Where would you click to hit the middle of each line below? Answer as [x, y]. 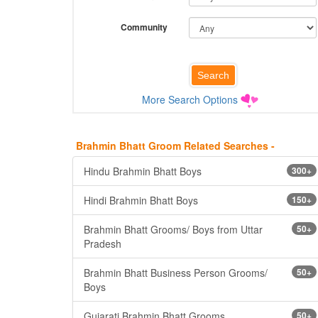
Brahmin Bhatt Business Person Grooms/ [176, 272]
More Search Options [190, 99]
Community [144, 27]
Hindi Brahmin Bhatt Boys [141, 200]
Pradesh [103, 243]
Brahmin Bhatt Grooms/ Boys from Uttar [173, 229]
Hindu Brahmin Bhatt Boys [143, 171]
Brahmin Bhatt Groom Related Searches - [175, 145]
